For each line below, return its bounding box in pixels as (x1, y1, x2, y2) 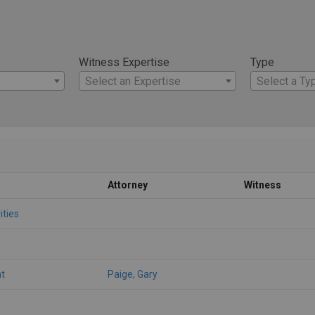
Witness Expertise (79, 55, 169, 69)
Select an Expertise (85, 74, 181, 88)
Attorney (108, 179, 148, 191)
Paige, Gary (108, 268, 157, 280)
